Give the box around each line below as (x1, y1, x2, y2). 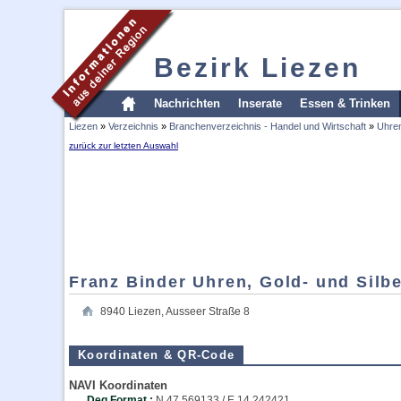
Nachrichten (154, 97, 220, 110)
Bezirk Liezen (154, 53, 361, 82)
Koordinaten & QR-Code (78, 348, 235, 362)
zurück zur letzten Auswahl (69, 141, 178, 150)
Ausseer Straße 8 (166, 305, 250, 318)
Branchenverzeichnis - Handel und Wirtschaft (169, 121, 366, 132)
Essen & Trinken (300, 97, 390, 110)
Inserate (238, 97, 282, 110)
